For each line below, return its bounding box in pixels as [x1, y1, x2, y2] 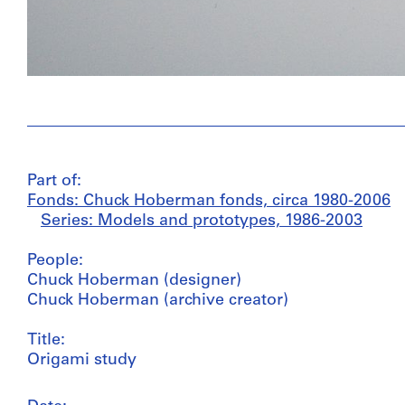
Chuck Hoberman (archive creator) [27, 291, 288, 309]
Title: [27, 331, 65, 349]
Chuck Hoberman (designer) [27, 271, 241, 289]
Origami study [27, 351, 137, 369]
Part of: [27, 172, 81, 190]
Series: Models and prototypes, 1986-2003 [41, 212, 363, 230]
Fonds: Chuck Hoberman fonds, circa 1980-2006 [27, 192, 391, 210]
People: [27, 251, 83, 269]
